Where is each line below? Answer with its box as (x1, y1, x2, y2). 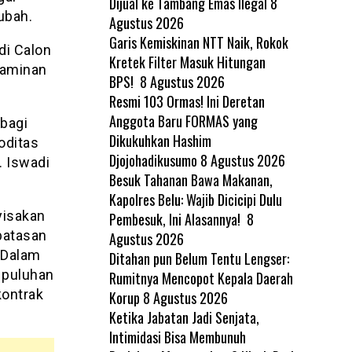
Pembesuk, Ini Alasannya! (108, 208, 244, 229)
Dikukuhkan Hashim (108, 130, 211, 151)
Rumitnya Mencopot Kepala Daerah (108, 267, 293, 288)
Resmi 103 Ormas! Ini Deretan (108, 90, 265, 112)
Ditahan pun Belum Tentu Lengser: (108, 247, 289, 269)
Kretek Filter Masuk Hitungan (108, 51, 266, 72)
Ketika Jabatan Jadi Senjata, (108, 306, 259, 328)
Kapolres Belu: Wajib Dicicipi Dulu (108, 189, 282, 210)
